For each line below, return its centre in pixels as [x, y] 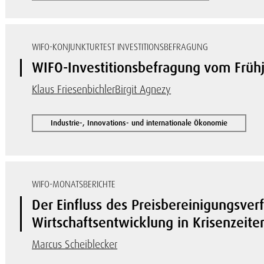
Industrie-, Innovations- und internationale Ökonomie [139, 123]
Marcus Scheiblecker [75, 244]
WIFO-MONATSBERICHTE [74, 184]
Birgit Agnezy [143, 89]
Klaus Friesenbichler [74, 89]
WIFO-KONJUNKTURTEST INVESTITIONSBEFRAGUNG [120, 47]
